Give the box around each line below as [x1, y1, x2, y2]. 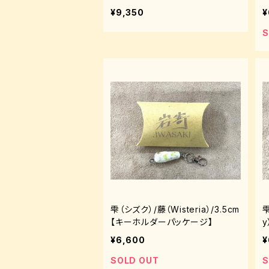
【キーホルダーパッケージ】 [110, 217, 222, 227]
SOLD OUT [110, 255, 159, 265]
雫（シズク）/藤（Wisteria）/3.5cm [110, 204, 240, 214]
